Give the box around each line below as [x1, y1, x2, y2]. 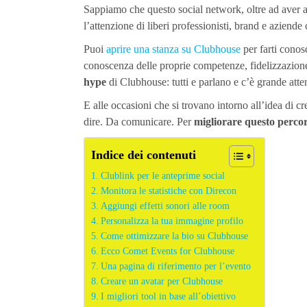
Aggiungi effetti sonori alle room [100, 201, 230, 212]
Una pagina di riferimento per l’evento [100, 261, 251, 272]
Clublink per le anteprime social [100, 171, 225, 182]
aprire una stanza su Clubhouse [106, 43, 241, 56]
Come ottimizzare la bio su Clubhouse [100, 231, 248, 242]
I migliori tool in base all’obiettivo [100, 291, 236, 302]
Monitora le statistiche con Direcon [100, 186, 236, 197]
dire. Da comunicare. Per [84, 116, 194, 128]
